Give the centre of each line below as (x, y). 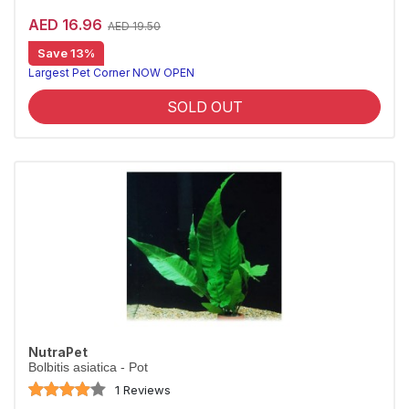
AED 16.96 (65, 24)
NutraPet (58, 352)
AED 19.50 (134, 26)
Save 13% (66, 53)
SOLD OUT (204, 107)
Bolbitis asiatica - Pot (88, 367)
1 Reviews (143, 389)
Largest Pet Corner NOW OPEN (111, 73)
